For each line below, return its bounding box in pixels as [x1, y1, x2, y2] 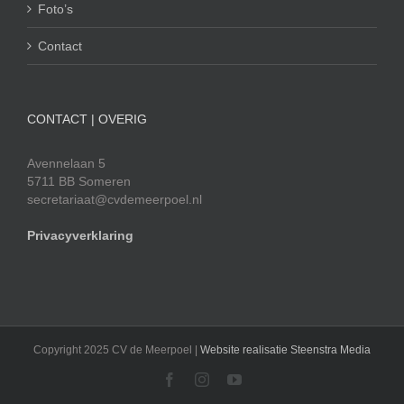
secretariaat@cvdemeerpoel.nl [27, 192, 202, 207]
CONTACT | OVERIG [27, 112, 147, 127]
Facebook [176, 372, 232, 387]
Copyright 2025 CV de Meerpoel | [33, 344, 200, 357]
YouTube [241, 372, 293, 387]
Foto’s [38, 2, 73, 17]
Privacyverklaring [27, 228, 133, 243]
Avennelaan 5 [27, 156, 106, 171]
